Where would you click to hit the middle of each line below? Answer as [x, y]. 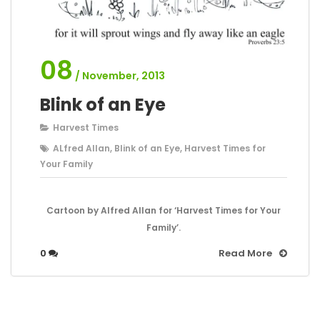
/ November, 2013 [120, 76]
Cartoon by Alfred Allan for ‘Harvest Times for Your [164, 211]
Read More [245, 254]
